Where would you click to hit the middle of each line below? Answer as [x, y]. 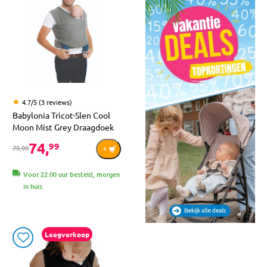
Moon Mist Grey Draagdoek [63, 127]
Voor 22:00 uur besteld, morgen [72, 174]
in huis [33, 186]
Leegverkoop [67, 234]
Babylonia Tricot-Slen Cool [61, 115]
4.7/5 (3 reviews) [47, 102]
